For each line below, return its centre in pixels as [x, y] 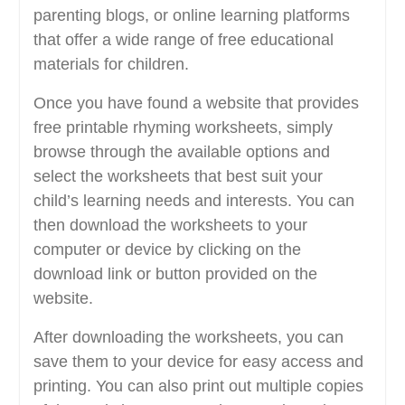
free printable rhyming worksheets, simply [183, 128]
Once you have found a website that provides [196, 104]
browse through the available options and [181, 152]
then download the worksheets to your [170, 226]
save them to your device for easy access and [198, 362]
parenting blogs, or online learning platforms [191, 16]
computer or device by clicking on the [167, 250]
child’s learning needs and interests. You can [193, 201]
